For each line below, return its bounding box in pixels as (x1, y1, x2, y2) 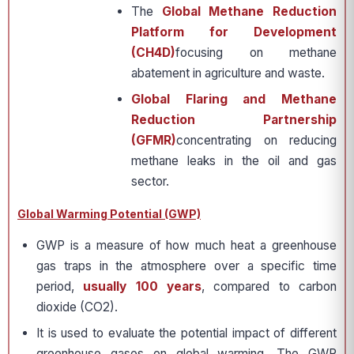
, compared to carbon (201, 279, 337, 294)
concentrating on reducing (176, 133, 337, 148)
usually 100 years (83, 279, 202, 294)
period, (36, 279, 84, 294)
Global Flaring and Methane (131, 92, 337, 107)
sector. (131, 174, 169, 189)
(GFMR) (131, 133, 176, 148)
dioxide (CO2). (36, 299, 118, 314)
